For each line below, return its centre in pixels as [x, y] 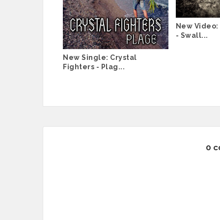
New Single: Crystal [100, 57]
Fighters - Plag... [94, 67]
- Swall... [192, 35]
